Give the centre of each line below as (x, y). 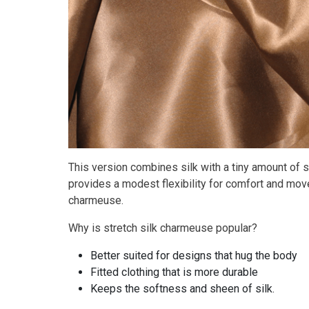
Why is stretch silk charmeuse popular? (163, 228)
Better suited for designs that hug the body (194, 256)
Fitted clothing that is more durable (174, 272)
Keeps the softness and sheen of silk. (182, 289)
